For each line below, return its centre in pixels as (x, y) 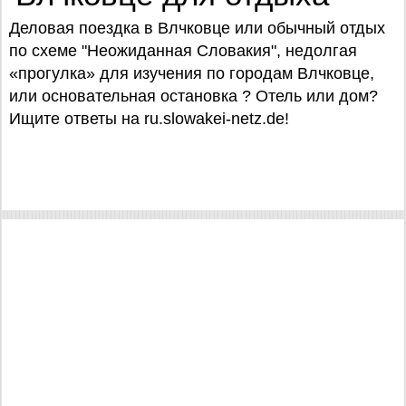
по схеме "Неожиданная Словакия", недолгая (183, 51)
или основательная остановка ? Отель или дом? (193, 96)
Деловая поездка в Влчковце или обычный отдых (197, 28)
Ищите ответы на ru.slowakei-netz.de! (154, 119)
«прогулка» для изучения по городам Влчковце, (196, 73)
